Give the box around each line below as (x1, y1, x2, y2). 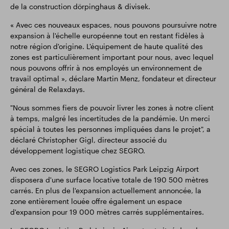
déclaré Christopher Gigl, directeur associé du (10, 135, 167, 144)
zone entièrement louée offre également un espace (10, 197, 182, 205)
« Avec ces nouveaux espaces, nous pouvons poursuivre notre (10, 20, 217, 29)
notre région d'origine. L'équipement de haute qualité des (10, 42, 203, 51)
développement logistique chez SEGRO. (10, 146, 145, 155)
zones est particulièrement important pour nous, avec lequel (10, 53, 214, 61)
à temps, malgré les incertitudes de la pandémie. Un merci (10, 114, 210, 123)
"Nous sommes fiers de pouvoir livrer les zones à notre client (10, 103, 214, 112)
